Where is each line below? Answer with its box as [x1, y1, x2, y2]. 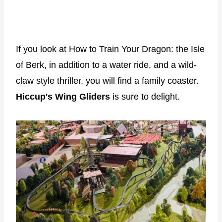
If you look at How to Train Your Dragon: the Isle [16, 44, 205, 54]
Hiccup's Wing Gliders [16, 91, 112, 102]
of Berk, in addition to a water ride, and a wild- [16, 59, 197, 70]
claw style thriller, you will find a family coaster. [16, 75, 199, 86]
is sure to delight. [112, 91, 180, 102]
